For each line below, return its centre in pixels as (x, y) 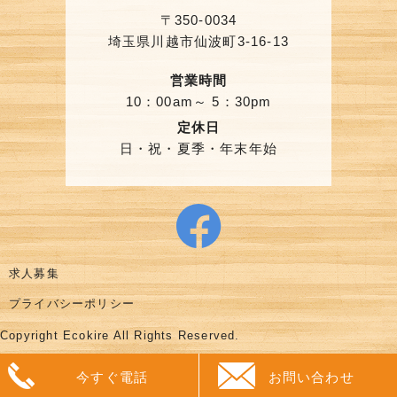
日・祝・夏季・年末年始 (198, 149)
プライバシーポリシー (72, 304)
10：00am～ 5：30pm (198, 102)
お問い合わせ (311, 377)
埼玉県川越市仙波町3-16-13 (198, 42)
